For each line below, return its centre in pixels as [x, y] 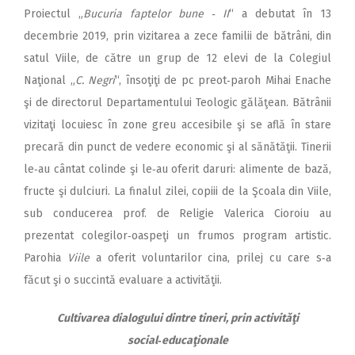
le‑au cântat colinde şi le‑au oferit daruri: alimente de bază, [177, 169]
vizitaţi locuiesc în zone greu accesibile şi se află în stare [177, 124]
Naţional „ [50, 80]
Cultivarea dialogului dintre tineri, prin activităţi [177, 318]
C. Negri [95, 80]
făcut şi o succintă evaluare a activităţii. [123, 280]
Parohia [46, 258]
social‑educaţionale [177, 340]
